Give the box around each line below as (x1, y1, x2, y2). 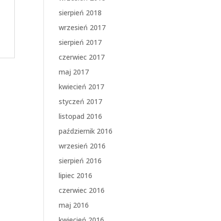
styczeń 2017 (59, 97, 103, 106)
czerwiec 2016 (59, 185, 105, 195)
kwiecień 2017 (59, 82, 105, 91)
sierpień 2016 (59, 156, 102, 165)
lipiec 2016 (59, 171, 93, 180)
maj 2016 (59, 200, 89, 210)
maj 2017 (59, 67, 89, 76)
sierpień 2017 (59, 37, 102, 47)
